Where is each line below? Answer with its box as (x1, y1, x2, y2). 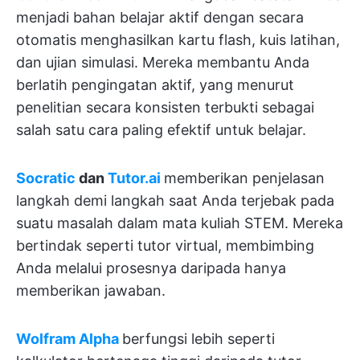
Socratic (16, 170, 76, 187)
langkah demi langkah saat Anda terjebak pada (16, 192, 334, 210)
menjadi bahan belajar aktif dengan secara (16, 9, 304, 27)
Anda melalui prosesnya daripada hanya (16, 260, 286, 277)
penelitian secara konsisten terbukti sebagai (16, 99, 314, 117)
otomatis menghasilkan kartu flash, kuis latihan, (16, 31, 340, 49)
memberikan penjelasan (164, 170, 325, 187)
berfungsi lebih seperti (122, 330, 275, 348)
